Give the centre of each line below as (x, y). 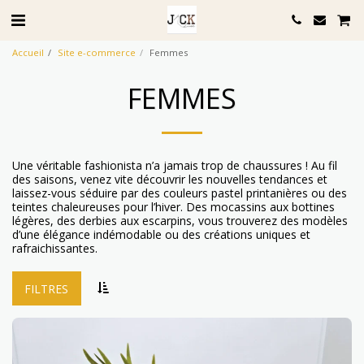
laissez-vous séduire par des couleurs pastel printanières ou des (180, 193)
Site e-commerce (97, 52)
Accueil (28, 52)
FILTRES (47, 288)
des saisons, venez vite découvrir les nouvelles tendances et (170, 179)
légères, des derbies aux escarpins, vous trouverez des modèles (180, 221)
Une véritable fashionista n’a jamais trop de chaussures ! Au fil (175, 165)
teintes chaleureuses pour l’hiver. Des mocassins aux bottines (173, 207)
